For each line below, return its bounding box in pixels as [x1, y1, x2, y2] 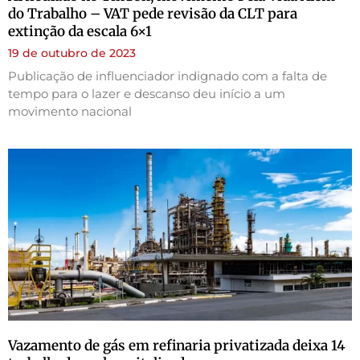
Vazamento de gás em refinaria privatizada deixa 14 [8, 336, 346, 354]
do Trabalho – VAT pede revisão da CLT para [8, 4, 297, 22]
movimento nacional [8, 103, 132, 119]
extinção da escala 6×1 [8, 22, 152, 40]
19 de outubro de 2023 [8, 45, 136, 60]
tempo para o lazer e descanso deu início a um [8, 85, 285, 101]
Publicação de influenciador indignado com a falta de [8, 67, 327, 84]
